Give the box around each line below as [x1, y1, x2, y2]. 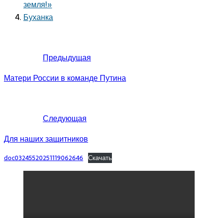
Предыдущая [43, 51, 91, 64]
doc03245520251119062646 [4, 152, 83, 163]
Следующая [43, 111, 87, 125]
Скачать [88, 152, 112, 163]
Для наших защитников [4, 132, 88, 145]
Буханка [23, 10, 53, 23]
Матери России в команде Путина [4, 71, 126, 84]
